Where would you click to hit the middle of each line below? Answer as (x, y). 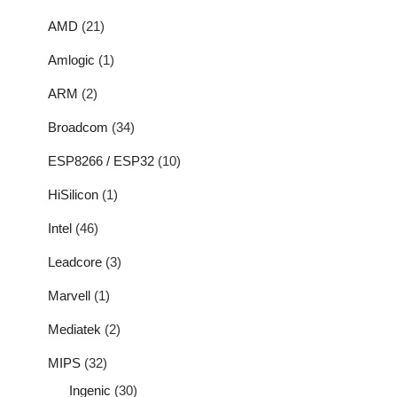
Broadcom (78, 127)
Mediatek (74, 329)
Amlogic (71, 59)
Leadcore (75, 261)
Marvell (69, 295)
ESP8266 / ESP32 (101, 160)
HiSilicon (73, 194)
